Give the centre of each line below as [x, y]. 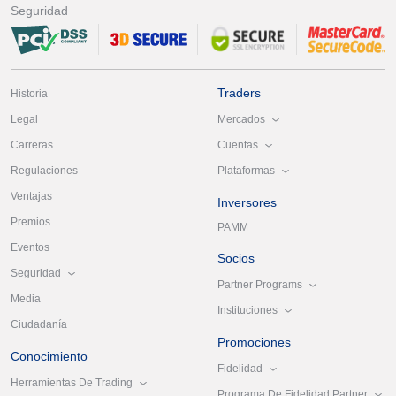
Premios [30, 222]
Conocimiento [49, 357]
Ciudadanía [39, 325]
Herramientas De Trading [72, 382]
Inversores [247, 203]
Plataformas [246, 170]
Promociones [254, 343]
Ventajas [31, 197]
